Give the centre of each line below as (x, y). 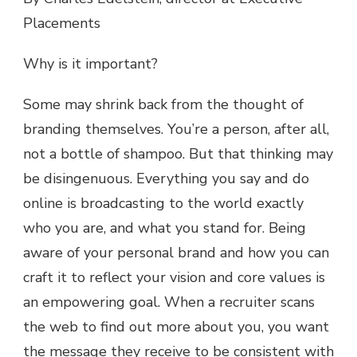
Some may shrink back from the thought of (163, 104)
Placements (62, 23)
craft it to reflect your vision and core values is (174, 277)
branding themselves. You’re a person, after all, (176, 129)
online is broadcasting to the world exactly (163, 203)
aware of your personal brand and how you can (176, 252)
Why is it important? (90, 63)
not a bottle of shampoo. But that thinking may (178, 153)
